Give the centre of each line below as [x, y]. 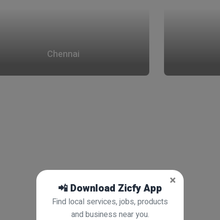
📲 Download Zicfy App [110, 188]
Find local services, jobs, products [110, 202]
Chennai [63, 54]
